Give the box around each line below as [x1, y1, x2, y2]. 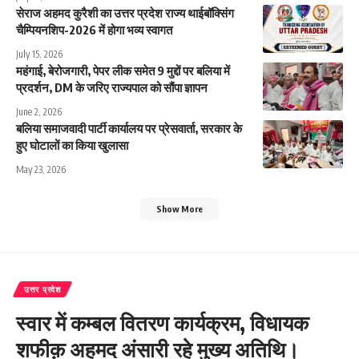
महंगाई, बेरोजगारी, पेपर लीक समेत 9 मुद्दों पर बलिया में [16, 63, 230, 78]
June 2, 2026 [16, 105, 62, 118]
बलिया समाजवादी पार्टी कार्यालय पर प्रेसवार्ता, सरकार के [16, 120, 242, 135]
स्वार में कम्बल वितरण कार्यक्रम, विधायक [16, 309, 309, 337]
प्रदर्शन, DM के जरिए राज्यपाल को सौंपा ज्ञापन [16, 79, 208, 95]
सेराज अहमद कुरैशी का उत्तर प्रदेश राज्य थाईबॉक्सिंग [16, 5, 234, 20]
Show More [156, 203, 203, 214]
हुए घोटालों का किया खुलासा [16, 137, 128, 152]
